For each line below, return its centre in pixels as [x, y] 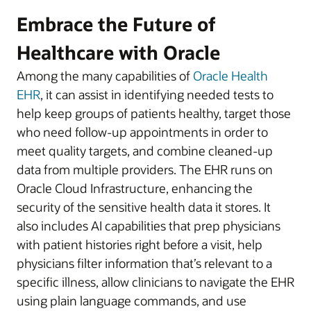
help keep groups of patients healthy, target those [154, 113]
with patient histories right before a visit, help [140, 244]
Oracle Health [230, 75]
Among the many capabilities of [105, 75]
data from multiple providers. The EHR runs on [145, 169]
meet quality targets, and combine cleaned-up [145, 150]
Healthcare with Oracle [118, 52]
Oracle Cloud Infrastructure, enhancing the [135, 188]
